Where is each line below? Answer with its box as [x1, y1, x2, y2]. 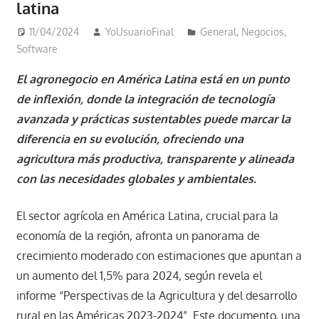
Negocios [241, 26, 285, 38]
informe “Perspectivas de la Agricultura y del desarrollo [16, 288, 297, 303]
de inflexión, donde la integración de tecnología [16, 92, 275, 107]
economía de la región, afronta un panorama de [16, 229, 260, 244]
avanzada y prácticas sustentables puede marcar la [16, 112, 291, 127]
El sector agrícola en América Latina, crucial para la [16, 209, 278, 224]
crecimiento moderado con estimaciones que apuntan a [16, 249, 302, 263]
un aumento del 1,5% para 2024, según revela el [16, 268, 262, 283]
